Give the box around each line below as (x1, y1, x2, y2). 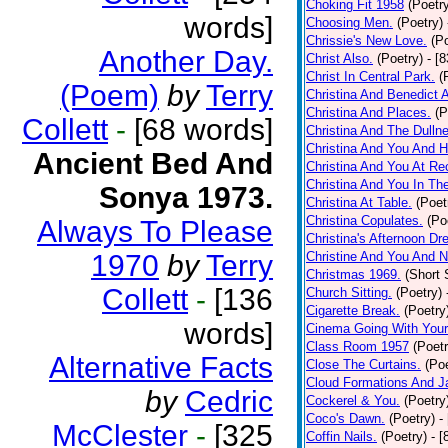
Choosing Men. (306, 15, 393, 30)
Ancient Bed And (33, 147, 273, 180)
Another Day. (99, 45, 273, 78)
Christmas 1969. (306, 267, 401, 282)
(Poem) (60, 79, 159, 112)
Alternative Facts (49, 351, 273, 384)
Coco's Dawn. (306, 411, 385, 426)
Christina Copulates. (306, 213, 423, 228)
